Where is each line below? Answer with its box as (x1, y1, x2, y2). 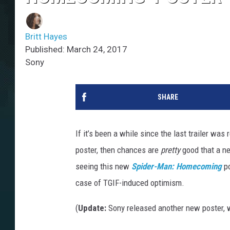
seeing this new (75, 161, 131, 172)
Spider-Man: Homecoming (131, 161, 222, 172)
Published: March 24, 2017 (25, 44, 127, 55)
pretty (161, 145, 182, 156)
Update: (78, 203, 108, 214)
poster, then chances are (75, 145, 161, 156)
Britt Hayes (25, 31, 67, 42)
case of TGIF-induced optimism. (75, 178, 184, 188)
